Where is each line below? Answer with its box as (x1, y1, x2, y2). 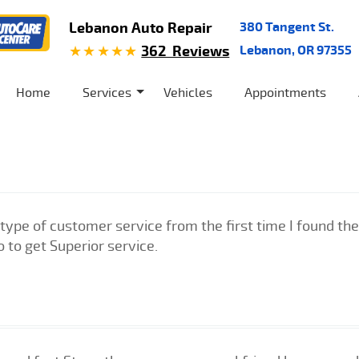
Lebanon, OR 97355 (239, 40, 352, 58)
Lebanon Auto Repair (68, 17, 212, 38)
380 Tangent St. (239, 17, 334, 35)
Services (83, 83, 131, 101)
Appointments (244, 83, 326, 101)
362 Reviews (141, 40, 230, 61)
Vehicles (163, 83, 212, 101)
